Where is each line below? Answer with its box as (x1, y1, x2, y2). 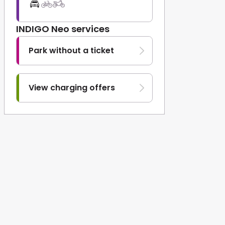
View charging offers (29, 82, 115, 93)
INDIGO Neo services (16, 23, 109, 35)
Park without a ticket (29, 45, 114, 56)
